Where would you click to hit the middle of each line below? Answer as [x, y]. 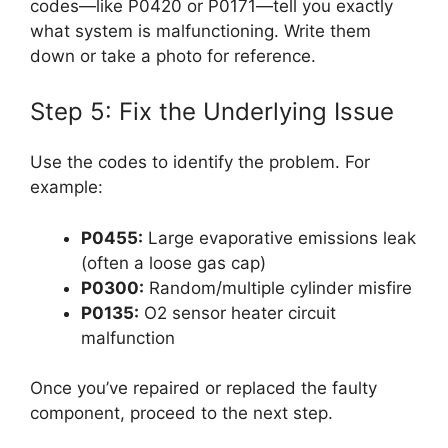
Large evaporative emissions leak [279, 237]
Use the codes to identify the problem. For [200, 162]
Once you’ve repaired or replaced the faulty [203, 388]
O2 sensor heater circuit [237, 312]
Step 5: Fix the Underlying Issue [212, 112]
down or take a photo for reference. [173, 55]
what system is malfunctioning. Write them [200, 30]
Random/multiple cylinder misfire [278, 287]
